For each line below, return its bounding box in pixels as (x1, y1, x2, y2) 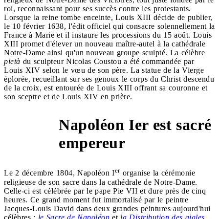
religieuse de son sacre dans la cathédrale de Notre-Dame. (4, 177, 197, 186)
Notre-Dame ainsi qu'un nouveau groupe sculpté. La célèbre (4, 48, 205, 57)
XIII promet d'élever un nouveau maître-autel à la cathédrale (4, 40, 205, 48)
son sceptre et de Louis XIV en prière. (4, 92, 132, 101)
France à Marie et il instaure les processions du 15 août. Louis (4, 31, 212, 40)
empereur (59, 134, 125, 152)
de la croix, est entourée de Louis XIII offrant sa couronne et (4, 84, 208, 92)
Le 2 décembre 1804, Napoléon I (4, 169, 115, 177)
